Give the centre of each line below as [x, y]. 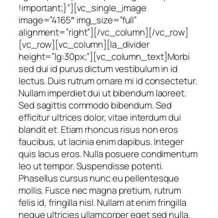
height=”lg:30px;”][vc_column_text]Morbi [104, 57]
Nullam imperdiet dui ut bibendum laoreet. [102, 93]
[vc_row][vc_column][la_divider [84, 45]
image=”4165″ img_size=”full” [78, 20]
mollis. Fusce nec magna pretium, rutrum [100, 191]
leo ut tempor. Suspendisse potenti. [91, 166]
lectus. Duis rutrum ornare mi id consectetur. [108, 81]
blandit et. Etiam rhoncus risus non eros [98, 130]
